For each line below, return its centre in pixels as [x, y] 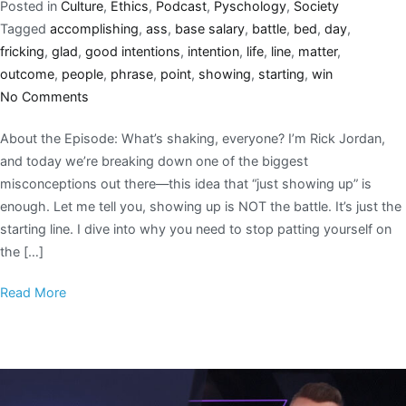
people [82, 73]
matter [318, 51]
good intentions [133, 51]
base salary [210, 28]
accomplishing [94, 28]
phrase [132, 73]
